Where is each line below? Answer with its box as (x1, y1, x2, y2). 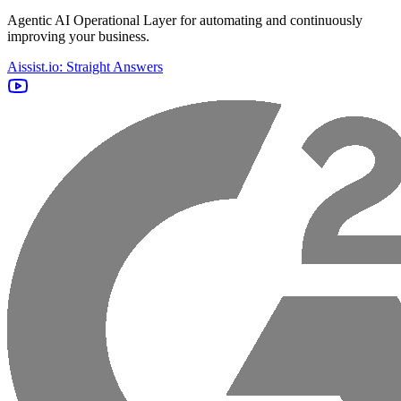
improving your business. (7, 29, 149, 45)
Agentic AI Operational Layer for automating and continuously (7, 13, 363, 29)
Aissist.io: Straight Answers (7, 59, 163, 75)
